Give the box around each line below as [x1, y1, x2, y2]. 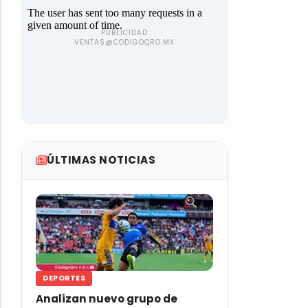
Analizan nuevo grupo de [36, 291, 177, 307]
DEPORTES [43, 273, 85, 284]
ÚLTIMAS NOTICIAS [47, 153, 155, 168]
